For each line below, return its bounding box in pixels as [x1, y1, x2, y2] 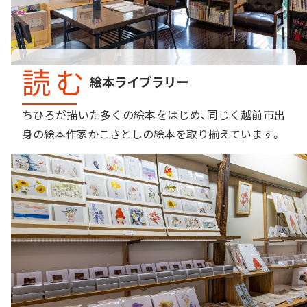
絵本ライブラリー [89, 72, 188, 90]
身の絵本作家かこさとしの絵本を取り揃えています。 [22, 125, 282, 142]
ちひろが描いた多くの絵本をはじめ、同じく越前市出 [22, 106, 285, 123]
